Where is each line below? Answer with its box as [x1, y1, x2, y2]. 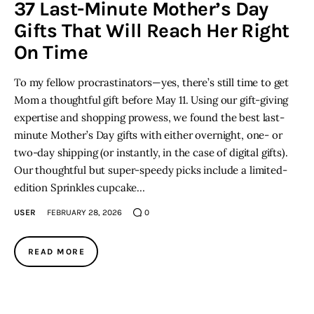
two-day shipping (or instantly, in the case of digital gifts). [14, 145, 288, 159]
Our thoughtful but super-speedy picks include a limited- [14, 163, 287, 177]
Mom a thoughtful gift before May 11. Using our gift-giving [14, 93, 289, 107]
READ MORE [28, 247, 85, 257]
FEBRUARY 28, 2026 [47, 207, 123, 218]
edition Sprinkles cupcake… [14, 180, 146, 194]
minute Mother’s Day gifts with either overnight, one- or [14, 128, 282, 142]
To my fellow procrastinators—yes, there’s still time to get [14, 75, 289, 89]
